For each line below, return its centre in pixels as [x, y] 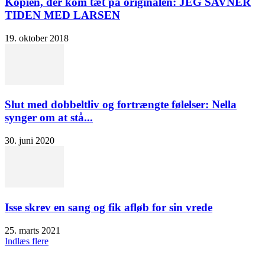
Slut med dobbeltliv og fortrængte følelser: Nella [121, 105]
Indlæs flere [27, 241]
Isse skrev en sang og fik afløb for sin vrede [109, 207]
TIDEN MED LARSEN [62, 15]
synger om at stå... [49, 118]
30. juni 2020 [30, 141]
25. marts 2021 [33, 230]
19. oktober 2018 [37, 38]
